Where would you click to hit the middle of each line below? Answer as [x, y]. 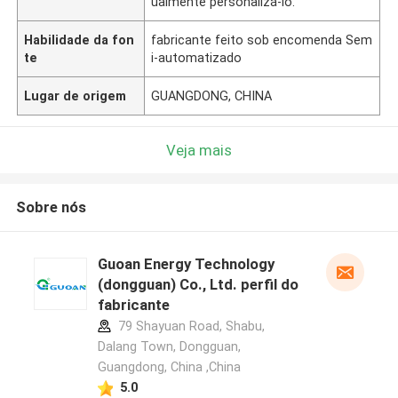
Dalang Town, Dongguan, [169, 347]
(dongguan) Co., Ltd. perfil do [198, 285]
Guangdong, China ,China [169, 367]
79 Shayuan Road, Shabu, [189, 326]
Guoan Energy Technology [186, 264]
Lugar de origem [76, 96]
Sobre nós [51, 207]
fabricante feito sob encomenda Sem [262, 40]
